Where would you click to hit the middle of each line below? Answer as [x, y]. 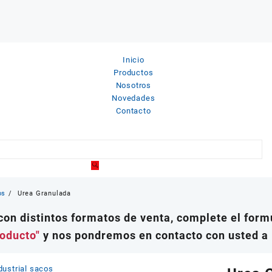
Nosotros [134, 85]
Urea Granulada [44, 194]
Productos [134, 72]
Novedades [134, 98]
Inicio [133, 59]
